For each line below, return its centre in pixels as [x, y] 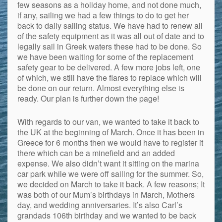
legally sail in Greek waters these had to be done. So [109, 47]
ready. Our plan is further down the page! [88, 99]
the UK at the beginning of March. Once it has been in [111, 132]
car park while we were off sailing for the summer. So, [110, 174]
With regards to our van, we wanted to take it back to [108, 122]
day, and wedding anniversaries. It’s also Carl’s [100, 205]
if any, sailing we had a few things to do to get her [103, 15]
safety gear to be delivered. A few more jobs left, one [109, 67]
